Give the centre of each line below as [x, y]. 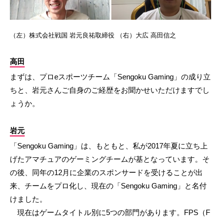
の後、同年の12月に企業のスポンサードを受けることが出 [106, 173]
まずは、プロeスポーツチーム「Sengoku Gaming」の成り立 [110, 77]
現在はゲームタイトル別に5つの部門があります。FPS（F [110, 213]
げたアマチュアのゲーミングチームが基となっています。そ [110, 159]
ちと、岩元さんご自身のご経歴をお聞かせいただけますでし [110, 90]
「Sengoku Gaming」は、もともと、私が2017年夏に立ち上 [109, 146]
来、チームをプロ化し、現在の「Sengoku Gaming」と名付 [108, 186]
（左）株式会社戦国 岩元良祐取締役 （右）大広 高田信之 [93, 36]
